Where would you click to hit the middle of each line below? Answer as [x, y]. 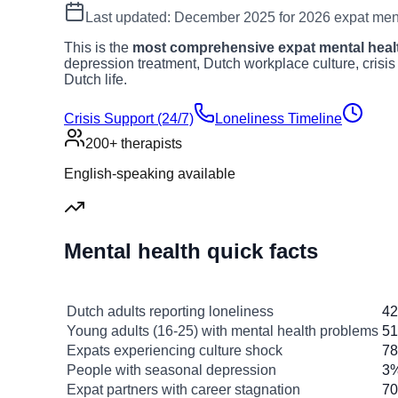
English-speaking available [150, 174]
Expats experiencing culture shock [175, 351]
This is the [98, 48]
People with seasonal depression [171, 370]
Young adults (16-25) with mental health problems [223, 331]
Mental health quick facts [191, 251]
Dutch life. [96, 80]
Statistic [223, 292]
